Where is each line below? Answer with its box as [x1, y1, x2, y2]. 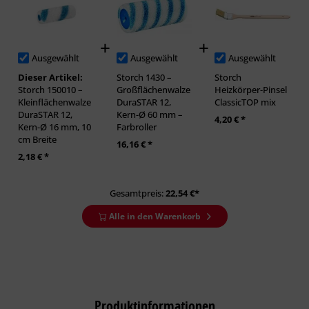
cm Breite [18, 133, 57, 146]
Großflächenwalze [116, 83, 190, 97]
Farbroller [116, 121, 157, 134]
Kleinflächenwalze [18, 96, 91, 109]
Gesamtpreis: [110, 187, 166, 200]
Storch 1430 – [116, 71, 172, 84]
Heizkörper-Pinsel [215, 83, 288, 97]
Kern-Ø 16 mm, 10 [18, 121, 91, 134]
